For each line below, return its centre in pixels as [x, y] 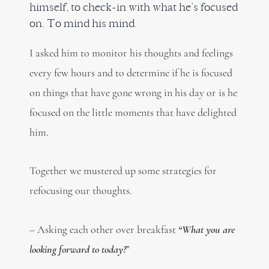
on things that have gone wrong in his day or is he [133, 92]
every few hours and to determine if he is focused [131, 72]
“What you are [206, 229]
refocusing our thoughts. [80, 191]
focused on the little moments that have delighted [133, 112]
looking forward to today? [77, 249]
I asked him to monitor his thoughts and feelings [131, 53]
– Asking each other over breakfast [104, 229]
